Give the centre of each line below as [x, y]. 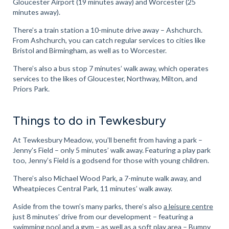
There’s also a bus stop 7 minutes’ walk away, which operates [110, 68]
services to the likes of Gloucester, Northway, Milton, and [105, 78]
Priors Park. [31, 88]
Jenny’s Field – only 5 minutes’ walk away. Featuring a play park [111, 150]
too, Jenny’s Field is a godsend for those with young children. [111, 160]
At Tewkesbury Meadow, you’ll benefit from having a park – [107, 140]
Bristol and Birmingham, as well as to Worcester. [90, 50]
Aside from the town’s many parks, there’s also [88, 206]
